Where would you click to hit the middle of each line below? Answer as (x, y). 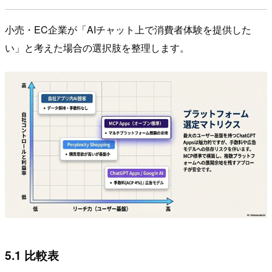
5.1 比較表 (32, 255)
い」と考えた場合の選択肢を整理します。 (97, 47)
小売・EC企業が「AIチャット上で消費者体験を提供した (128, 29)
